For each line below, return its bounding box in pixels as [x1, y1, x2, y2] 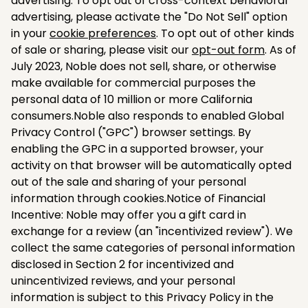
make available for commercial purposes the [11, 74, 256, 91]
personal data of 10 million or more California [11, 91, 252, 107]
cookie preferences [49, 25, 156, 41]
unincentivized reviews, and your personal [11, 272, 235, 289]
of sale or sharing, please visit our [11, 41, 192, 58]
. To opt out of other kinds [156, 25, 294, 41]
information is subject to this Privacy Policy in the [11, 289, 274, 305]
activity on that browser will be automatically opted [11, 157, 291, 173]
